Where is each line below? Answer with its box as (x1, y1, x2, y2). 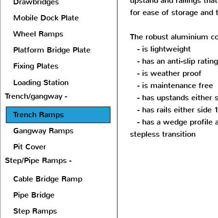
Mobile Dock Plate (13, 13, 79, 23)
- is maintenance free (130, 80, 213, 91)
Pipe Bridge (13, 190, 54, 200)
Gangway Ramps (13, 126, 73, 136)
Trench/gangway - (5, 91, 70, 101)
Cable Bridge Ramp (13, 174, 82, 184)
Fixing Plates (13, 61, 58, 71)
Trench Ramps (13, 109, 64, 120)
